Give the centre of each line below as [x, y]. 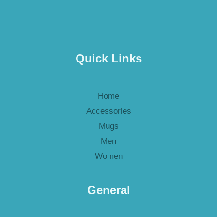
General [108, 190]
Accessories [108, 111]
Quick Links [108, 59]
